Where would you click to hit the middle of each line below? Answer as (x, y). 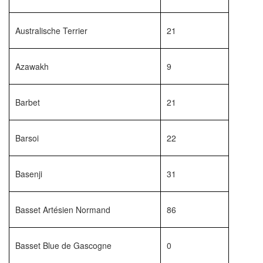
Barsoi (27, 138)
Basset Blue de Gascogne (63, 245)
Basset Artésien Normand (63, 210)
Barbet (28, 102)
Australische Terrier (51, 31)
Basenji (29, 174)
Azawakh (32, 66)
